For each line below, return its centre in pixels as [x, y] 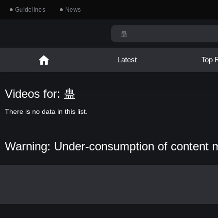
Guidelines [30, 10]
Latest [127, 60]
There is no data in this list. [46, 111]
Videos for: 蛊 [40, 94]
